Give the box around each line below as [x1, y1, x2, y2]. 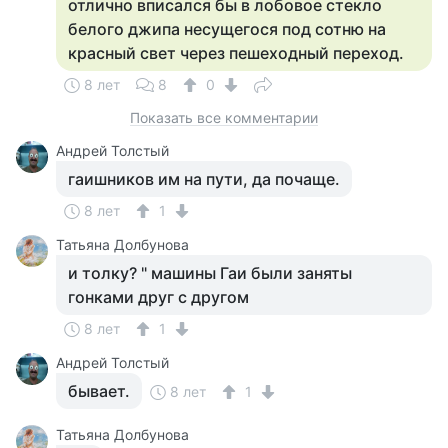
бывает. [68, 381, 130, 401]
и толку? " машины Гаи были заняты [68, 263, 352, 283]
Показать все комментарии [130, 109, 318, 126]
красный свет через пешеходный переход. [68, 43, 404, 63]
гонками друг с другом [68, 287, 249, 307]
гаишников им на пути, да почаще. [68, 169, 340, 189]
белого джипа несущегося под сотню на [68, 19, 386, 39]
